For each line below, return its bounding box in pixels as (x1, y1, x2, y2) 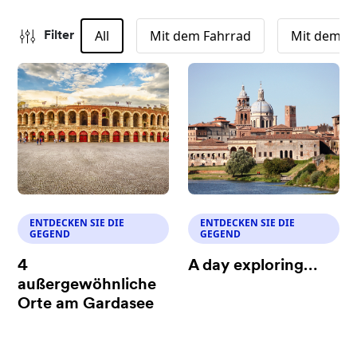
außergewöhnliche (18, 277, 157, 293)
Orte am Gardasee (18, 296, 155, 312)
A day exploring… (188, 258, 317, 274)
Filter (44, 29, 75, 42)
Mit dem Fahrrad (150, 27, 252, 45)
